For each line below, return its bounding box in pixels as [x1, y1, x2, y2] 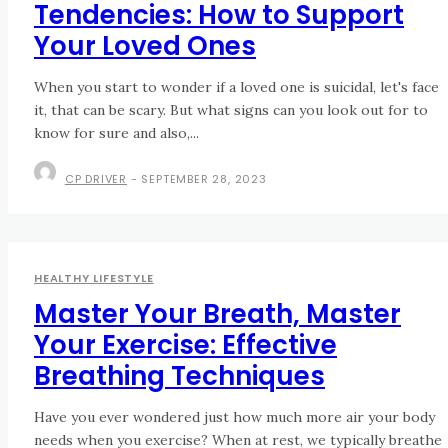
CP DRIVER [64, 171, 128, 188]
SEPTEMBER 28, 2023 [141, 171, 267, 188]
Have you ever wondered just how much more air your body [34, 408, 435, 427]
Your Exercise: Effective [34, 327, 337, 364]
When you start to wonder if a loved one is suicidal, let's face [34, 78, 439, 97]
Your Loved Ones [34, 28, 256, 65]
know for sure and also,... [34, 124, 199, 143]
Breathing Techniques [34, 358, 325, 395]
